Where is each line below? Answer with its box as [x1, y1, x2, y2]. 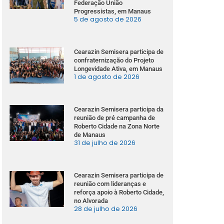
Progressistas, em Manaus [74, 7, 151, 15]
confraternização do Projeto [74, 56, 154, 64]
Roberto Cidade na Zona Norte [74, 122, 160, 130]
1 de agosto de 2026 [74, 72, 140, 81]
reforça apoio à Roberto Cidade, [74, 188, 164, 196]
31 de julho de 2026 [74, 138, 136, 147]
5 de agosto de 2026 [74, 14, 142, 23]
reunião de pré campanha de [74, 113, 155, 121]
